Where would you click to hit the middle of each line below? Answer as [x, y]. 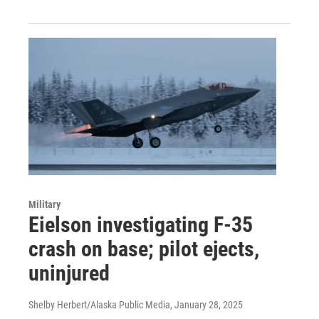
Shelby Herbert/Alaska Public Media [99, 305]
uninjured [69, 273]
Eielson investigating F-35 [141, 225]
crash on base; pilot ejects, [144, 249]
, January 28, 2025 [206, 305]
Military [45, 205]
